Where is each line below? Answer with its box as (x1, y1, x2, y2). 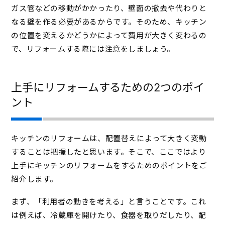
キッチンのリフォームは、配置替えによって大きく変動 (11, 133, 207, 143)
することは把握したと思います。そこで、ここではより (11, 147, 206, 157)
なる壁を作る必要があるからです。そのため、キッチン (11, 17, 207, 27)
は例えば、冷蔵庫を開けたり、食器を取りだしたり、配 (11, 210, 206, 220)
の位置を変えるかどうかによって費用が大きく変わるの (11, 30, 207, 40)
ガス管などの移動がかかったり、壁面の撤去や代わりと (11, 3, 207, 13)
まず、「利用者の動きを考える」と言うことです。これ (11, 196, 206, 206)
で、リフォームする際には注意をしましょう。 (11, 44, 175, 54)
